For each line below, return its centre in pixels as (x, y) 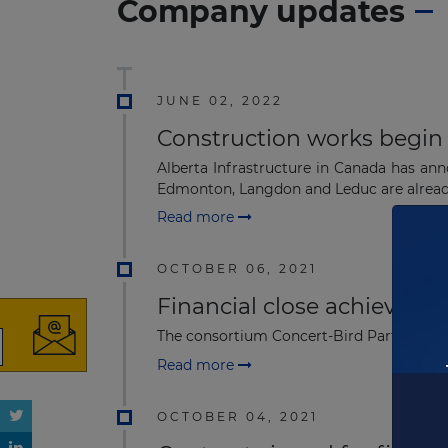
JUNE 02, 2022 (220, 100)
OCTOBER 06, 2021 (237, 269)
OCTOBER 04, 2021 (237, 416)
